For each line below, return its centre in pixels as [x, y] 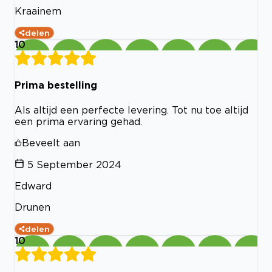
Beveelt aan [51, 142]
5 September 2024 [74, 164]
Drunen [32, 207]
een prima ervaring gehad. [78, 121]
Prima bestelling [56, 85]
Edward [33, 185]
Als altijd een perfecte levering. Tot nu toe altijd [131, 110]
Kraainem [38, 11]
